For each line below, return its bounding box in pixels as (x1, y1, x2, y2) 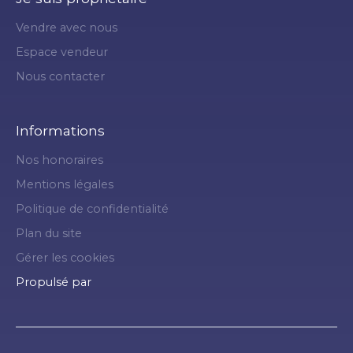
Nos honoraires (16, 152, 103, 167)
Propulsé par (16, 274, 91, 289)
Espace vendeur (16, 44, 108, 59)
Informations (16, 121, 105, 139)
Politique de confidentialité (16, 201, 169, 216)
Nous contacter (16, 69, 105, 84)
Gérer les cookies (16, 250, 114, 265)
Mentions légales (16, 176, 113, 191)
